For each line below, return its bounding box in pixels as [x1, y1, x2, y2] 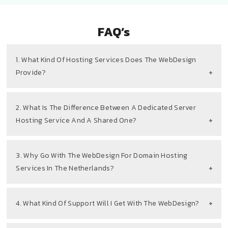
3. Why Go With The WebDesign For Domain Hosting [16, 150, 188, 161]
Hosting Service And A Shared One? [16, 115, 137, 126]
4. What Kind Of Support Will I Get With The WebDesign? [16, 197, 199, 209]
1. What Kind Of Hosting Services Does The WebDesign [16, 54, 196, 65]
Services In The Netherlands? [16, 162, 114, 174]
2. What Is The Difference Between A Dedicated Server [16, 102, 196, 113]
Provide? [16, 67, 46, 78]
